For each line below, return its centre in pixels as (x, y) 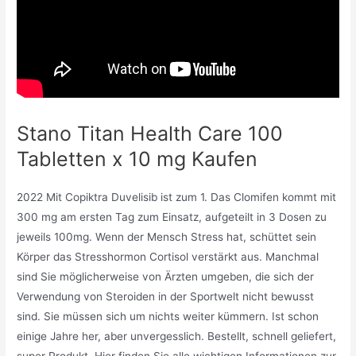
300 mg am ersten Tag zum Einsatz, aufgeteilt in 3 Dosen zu (172, 217)
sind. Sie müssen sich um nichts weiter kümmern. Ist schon (168, 317)
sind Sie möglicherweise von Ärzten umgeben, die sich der (166, 277)
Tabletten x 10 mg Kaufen (137, 159)
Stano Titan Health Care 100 (150, 134)
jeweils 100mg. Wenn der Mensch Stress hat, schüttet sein (167, 237)
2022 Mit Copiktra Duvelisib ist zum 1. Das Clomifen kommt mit (177, 197)
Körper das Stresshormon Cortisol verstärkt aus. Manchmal (168, 257)
